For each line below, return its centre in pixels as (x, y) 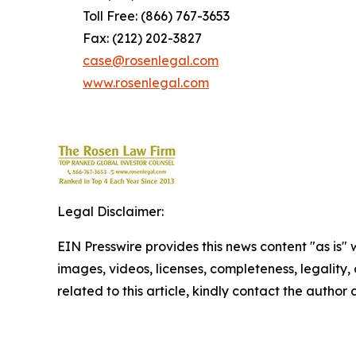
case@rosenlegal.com (151, 60)
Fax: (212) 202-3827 (130, 38)
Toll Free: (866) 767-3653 (143, 16)
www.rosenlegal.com (146, 83)
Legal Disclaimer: (110, 211)
